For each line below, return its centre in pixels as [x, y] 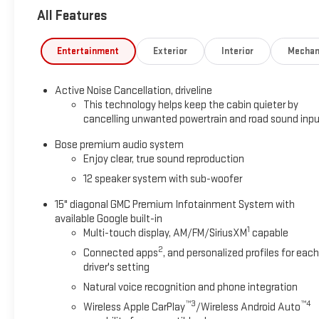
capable [269, 233]
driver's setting [116, 267]
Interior [237, 51]
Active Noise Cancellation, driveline [133, 90]
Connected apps [120, 253]
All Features [72, 16]
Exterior [170, 51]
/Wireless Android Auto [248, 307]
